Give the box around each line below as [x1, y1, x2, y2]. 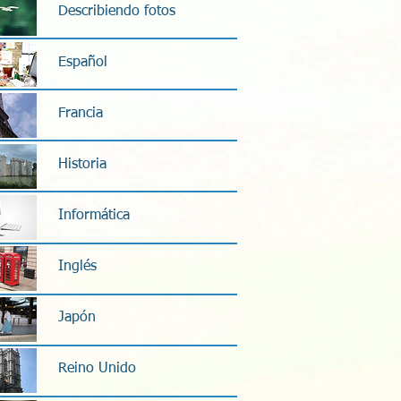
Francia [58, 106, 103, 121]
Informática [58, 209, 130, 224]
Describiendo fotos [58, 4, 175, 19]
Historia [58, 157, 107, 172]
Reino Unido [58, 362, 136, 377]
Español [58, 55, 107, 70]
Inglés [58, 260, 97, 275]
